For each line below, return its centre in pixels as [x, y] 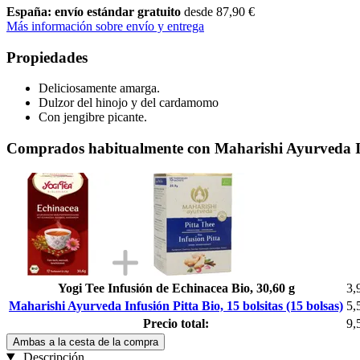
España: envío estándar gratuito [95, 11]
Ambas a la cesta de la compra [86, 342]
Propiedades [47, 57]
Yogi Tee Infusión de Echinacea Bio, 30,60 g [176, 288]
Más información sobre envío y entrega [105, 26]
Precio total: [176, 323]
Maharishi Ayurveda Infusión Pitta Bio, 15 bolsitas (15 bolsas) [176, 305]
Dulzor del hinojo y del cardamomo [129, 103]
